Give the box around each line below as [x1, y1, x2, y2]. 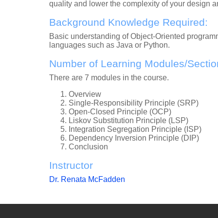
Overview [69, 90, 103, 98]
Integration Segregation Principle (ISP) [69, 125, 201, 133]
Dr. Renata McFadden [49, 175, 125, 183]
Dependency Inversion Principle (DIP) [69, 133, 199, 142]
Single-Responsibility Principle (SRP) [69, 98, 199, 107]
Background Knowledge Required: [49, 16, 208, 28]
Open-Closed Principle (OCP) [69, 107, 171, 116]
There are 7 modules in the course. [49, 73, 173, 82]
